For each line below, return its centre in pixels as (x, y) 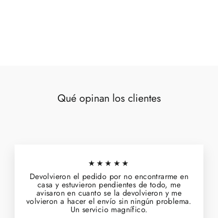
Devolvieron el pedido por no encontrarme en (109, 177)
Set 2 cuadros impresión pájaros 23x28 (74, 13)
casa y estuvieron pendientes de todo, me (109, 185)
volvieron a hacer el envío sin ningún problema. (109, 201)
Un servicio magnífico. (109, 210)
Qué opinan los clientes (109, 98)
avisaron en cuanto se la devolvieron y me (109, 193)
